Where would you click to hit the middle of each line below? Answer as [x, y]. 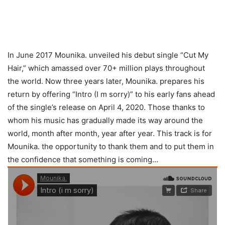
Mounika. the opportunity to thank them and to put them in [111, 146]
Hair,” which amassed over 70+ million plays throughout [106, 68]
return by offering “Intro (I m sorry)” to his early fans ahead [111, 94]
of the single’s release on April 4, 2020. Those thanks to [106, 107]
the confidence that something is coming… [83, 159]
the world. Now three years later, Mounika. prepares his [106, 81]
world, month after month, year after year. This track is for [110, 133]
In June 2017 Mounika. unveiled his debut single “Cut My [108, 55]
